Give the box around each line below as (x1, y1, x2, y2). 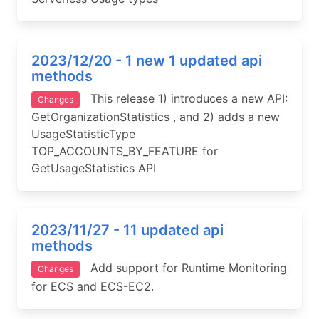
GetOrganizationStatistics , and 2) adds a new (31, 110, 280, 124)
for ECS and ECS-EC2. (31, 279, 154, 293)
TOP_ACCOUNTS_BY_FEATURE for (31, 144, 218, 158)
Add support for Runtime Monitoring (80, 261, 287, 275)
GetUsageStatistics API (31, 161, 156, 175)
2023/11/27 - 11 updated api (31, 221, 224, 239)
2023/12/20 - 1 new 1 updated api (31, 52, 262, 69)
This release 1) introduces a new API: (80, 91, 288, 105)
